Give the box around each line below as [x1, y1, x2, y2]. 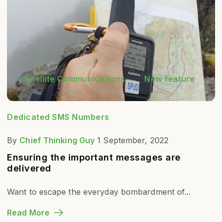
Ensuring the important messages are [7, 152, 181, 163]
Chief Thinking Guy [19, 135, 95, 146]
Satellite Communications [22, 73, 125, 84]
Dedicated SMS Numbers [7, 111, 110, 122]
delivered [7, 163, 52, 174]
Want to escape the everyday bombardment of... [7, 186, 191, 197]
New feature [144, 73, 195, 84]
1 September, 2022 [97, 135, 168, 146]
